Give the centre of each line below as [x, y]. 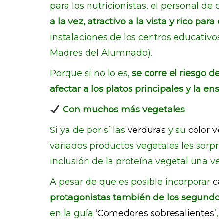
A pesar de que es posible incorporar [131, 182]
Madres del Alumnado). [101, 53]
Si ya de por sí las [89, 130]
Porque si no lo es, [91, 73]
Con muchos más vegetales [122, 109]
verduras [147, 130]
